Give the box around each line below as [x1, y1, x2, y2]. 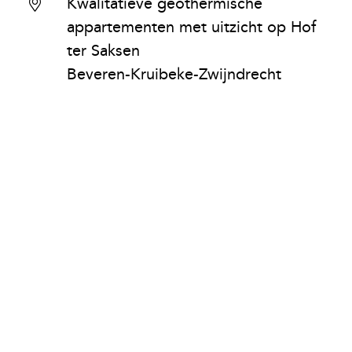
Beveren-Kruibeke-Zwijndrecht [67, 66, 282, 83]
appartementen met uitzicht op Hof [67, 19, 317, 36]
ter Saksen [67, 42, 141, 60]
